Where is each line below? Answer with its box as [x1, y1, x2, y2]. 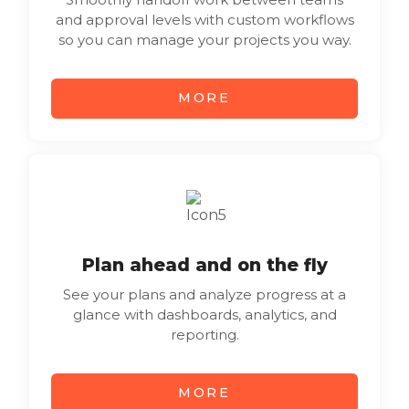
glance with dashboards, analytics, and [72, 305, 337, 323]
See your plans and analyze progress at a [63, 285, 346, 303]
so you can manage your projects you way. [58, 31, 351, 49]
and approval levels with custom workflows [55, 11, 354, 29]
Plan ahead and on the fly [81, 253, 328, 276]
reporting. [170, 325, 239, 343]
